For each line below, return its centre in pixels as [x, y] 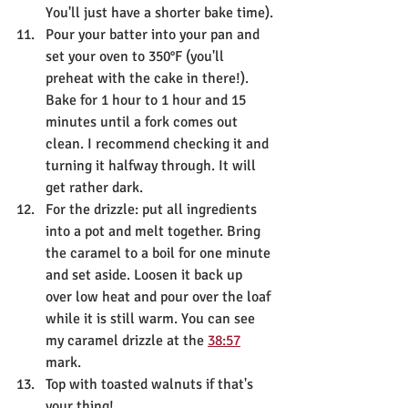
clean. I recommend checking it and [159, 143]
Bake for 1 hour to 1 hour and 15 [148, 100]
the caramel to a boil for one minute [160, 253]
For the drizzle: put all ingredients [153, 209]
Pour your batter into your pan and [154, 34]
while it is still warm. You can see [152, 318]
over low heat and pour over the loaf [160, 296]
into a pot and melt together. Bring [155, 231]
